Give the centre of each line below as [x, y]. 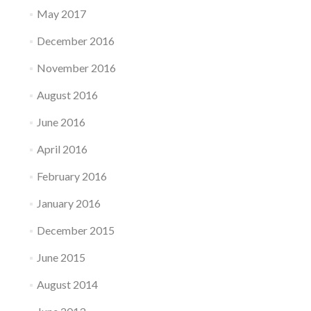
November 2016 [76, 68]
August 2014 [67, 284]
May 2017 [61, 14]
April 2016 [62, 149]
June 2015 [61, 257]
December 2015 [75, 230]
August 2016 [67, 95]
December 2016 [75, 41]
